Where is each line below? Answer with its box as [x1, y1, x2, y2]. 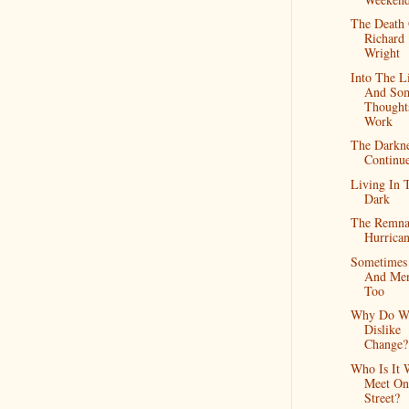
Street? [363, 388, 400, 406]
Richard [363, 29, 404, 47]
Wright [363, 44, 400, 61]
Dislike [363, 320, 401, 338]
